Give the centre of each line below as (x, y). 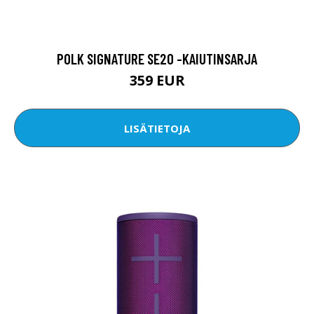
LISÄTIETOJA (157, 128)
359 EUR (157, 81)
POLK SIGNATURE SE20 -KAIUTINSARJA (157, 59)
